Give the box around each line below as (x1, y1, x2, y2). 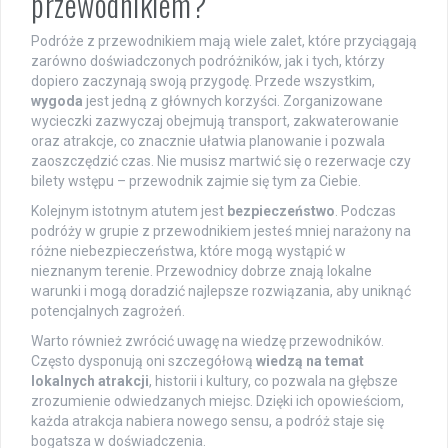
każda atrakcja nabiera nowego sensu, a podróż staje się (31, 413, 384, 430)
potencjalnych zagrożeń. (31, 303, 185, 320)
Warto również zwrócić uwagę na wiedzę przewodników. (31, 333, 384, 350)
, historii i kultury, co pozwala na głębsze (149, 373, 398, 390)
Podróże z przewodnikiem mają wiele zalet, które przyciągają (31, 33, 417, 50)
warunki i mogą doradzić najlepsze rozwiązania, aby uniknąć (31, 283, 411, 300)
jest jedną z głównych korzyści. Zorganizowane (83, 93, 383, 110)
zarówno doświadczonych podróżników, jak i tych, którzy (31, 53, 385, 70)
